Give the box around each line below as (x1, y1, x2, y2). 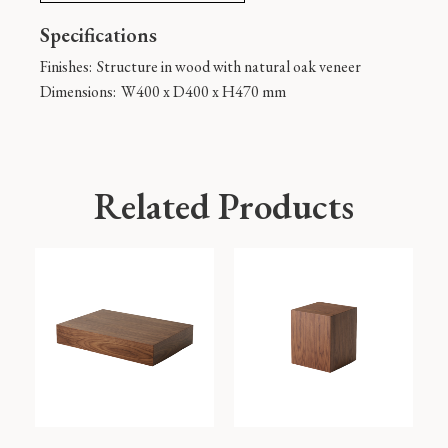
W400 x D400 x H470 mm (121, 81, 286, 103)
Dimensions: (40, 81, 116, 103)
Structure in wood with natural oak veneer (97, 56, 361, 78)
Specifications (40, 22, 157, 49)
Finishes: (40, 56, 92, 78)
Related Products (94, 182, 354, 231)
